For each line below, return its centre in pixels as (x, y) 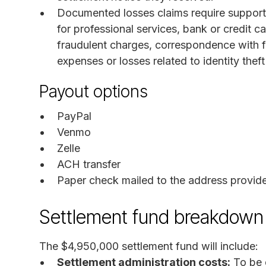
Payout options (94, 91)
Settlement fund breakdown (151, 217)
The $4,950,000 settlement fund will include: (149, 246)
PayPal (74, 116)
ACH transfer (89, 164)
